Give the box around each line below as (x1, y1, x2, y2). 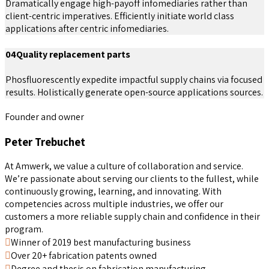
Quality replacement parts (16, 47, 130, 61)
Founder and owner (5, 110, 84, 123)
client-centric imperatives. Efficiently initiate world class (5, 10, 234, 23)
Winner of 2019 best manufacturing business (11, 236, 191, 249)
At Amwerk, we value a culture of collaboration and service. (5, 160, 243, 173)
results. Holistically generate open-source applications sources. (5, 85, 263, 98)
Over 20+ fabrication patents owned (11, 249, 157, 262)
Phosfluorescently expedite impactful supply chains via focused (5, 73, 262, 86)
